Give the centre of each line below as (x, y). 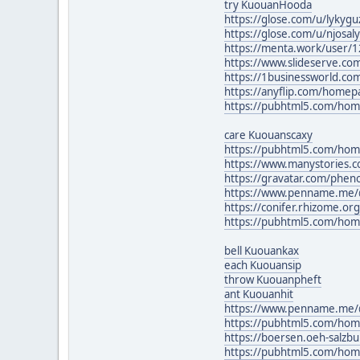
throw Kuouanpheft (273, 279)
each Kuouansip (263, 265)
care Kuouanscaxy (268, 135)
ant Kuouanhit (259, 294)
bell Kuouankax (262, 250)
